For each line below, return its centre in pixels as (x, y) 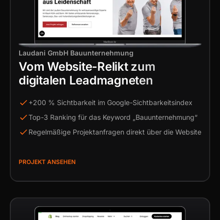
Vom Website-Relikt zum (87, 67)
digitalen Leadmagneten (86, 80)
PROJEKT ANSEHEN (47, 162)
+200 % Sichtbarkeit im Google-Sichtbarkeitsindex (110, 102)
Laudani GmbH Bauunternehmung (76, 53)
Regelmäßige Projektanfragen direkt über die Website (115, 132)
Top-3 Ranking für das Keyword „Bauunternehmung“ (113, 117)
